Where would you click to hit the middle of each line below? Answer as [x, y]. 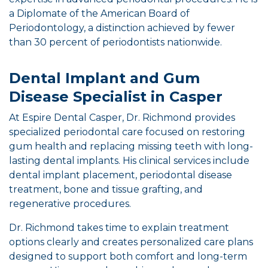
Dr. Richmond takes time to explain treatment [119, 228]
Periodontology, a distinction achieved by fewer [122, 28]
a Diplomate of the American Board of [99, 13]
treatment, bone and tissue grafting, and [106, 189]
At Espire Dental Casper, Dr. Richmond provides [122, 118]
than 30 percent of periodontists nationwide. [115, 42]
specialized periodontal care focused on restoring [127, 132]
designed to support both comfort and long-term [128, 256]
